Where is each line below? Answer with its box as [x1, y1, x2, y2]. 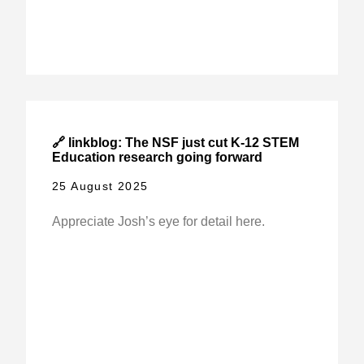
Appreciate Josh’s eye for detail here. [51, 214, 265, 229]
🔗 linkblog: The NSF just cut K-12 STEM [51, 135, 299, 149]
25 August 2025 [51, 180, 149, 193]
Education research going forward [51, 149, 262, 164]
